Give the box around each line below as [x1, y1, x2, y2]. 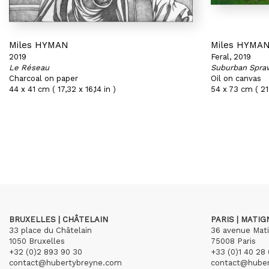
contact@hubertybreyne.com [9, 258, 122, 267]
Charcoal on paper [9, 74, 78, 83]
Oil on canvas [211, 74, 261, 83]
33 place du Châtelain [9, 226, 92, 235]
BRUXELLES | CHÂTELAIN [9, 215, 108, 224]
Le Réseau [9, 63, 49, 72]
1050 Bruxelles [9, 237, 65, 246]
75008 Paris [211, 237, 256, 246]
